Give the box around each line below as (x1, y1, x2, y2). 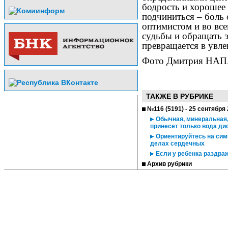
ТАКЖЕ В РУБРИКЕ (146, 92, 213, 100)
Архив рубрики (147, 160, 192, 167)
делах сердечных (150, 140, 205, 147)
